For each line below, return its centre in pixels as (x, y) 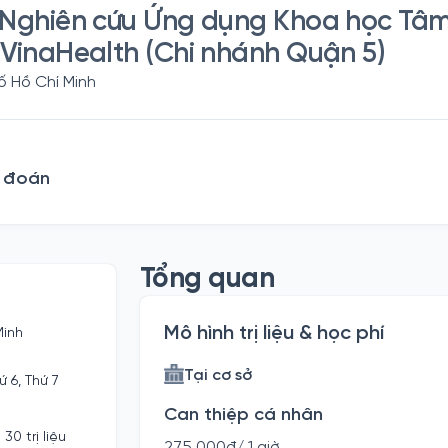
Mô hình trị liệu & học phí (274, 333)
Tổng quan (207, 279)
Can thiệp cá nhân (243, 415)
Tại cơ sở (218, 375)
